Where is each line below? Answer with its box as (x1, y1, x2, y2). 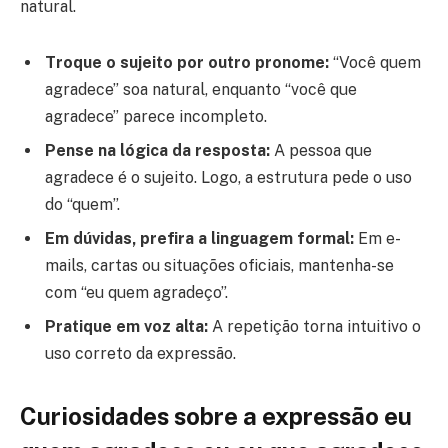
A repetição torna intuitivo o (208, 316, 421, 336)
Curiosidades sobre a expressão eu (20, 402, 412, 431)
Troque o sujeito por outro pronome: (45, 52, 329, 72)
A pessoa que (270, 140, 372, 160)
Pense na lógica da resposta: (45, 140, 270, 160)
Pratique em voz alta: (45, 316, 208, 336)
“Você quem (329, 52, 421, 72)
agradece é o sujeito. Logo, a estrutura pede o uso (45, 167, 412, 187)
